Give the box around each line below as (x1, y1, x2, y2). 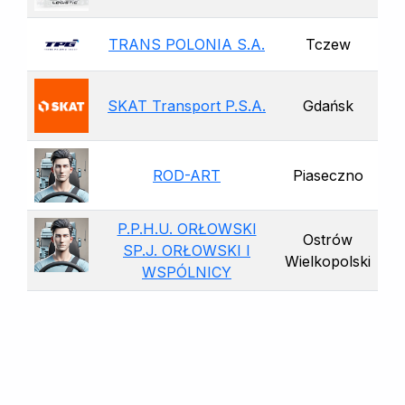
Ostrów (303, 231, 353, 250)
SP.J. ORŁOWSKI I (123, 241, 250, 260)
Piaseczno (292, 166, 363, 185)
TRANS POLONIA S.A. (108, 35, 265, 54)
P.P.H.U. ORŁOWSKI (117, 220, 257, 239)
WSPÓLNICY (142, 263, 231, 282)
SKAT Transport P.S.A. (108, 97, 266, 116)
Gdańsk (302, 97, 353, 116)
